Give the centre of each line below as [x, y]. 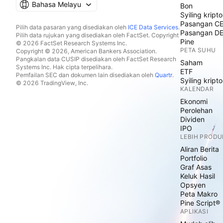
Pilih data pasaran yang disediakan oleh [72, 27]
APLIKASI [194, 211]
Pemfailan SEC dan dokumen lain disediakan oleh [85, 75]
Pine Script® [200, 203]
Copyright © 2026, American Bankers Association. [86, 51]
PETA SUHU [198, 50]
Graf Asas [196, 167]
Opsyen [193, 185]
